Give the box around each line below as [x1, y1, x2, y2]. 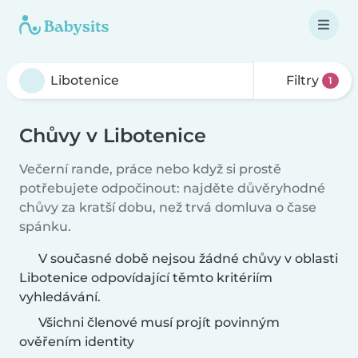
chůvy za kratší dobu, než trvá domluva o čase [19, 200, 316, 215]
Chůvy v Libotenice [19, 124, 206, 147]
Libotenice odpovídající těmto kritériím [19, 270, 272, 285]
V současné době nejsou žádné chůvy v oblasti [38, 251, 338, 266]
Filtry [283, 73, 323, 88]
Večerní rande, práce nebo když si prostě [19, 161, 281, 177]
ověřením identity [19, 334, 134, 349]
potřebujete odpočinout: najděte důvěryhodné [19, 181, 325, 196]
